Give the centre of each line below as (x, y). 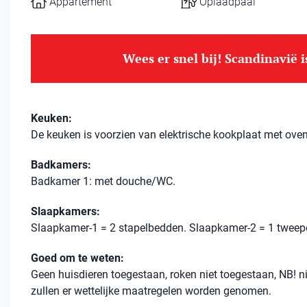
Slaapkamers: (65, 211)
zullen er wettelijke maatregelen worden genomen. (151, 291)
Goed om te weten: (77, 258)
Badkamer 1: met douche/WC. (103, 181)
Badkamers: (61, 165)
